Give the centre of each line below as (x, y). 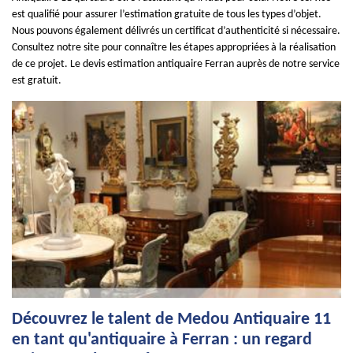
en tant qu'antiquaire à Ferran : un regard (162, 340)
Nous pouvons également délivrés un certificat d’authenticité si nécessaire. (176, 31)
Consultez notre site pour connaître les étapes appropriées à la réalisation (174, 48)
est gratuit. (37, 81)
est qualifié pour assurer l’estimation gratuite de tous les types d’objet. (167, 15)
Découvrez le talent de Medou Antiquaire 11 (171, 320)
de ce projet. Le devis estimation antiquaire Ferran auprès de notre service (176, 64)
